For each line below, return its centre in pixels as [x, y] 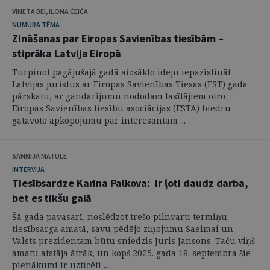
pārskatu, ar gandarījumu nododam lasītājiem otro [119, 96]
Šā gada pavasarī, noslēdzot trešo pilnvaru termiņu [120, 217]
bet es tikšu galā [52, 198]
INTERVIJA [28, 169]
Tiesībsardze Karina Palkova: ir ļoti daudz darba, [130, 183]
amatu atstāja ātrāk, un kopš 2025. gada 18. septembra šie [131, 253]
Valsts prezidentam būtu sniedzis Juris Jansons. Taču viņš [133, 241]
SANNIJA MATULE [39, 156]
